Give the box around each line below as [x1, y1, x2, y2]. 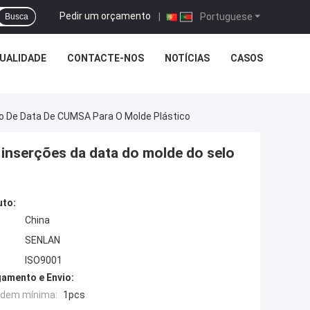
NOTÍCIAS [165, 53, 210, 64]
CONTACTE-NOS [67, 53, 144, 64]
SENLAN [25, 235, 60, 246]
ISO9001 [25, 255, 62, 266]
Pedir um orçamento [60, 10, 151, 21]
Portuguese [198, 10, 253, 22]
